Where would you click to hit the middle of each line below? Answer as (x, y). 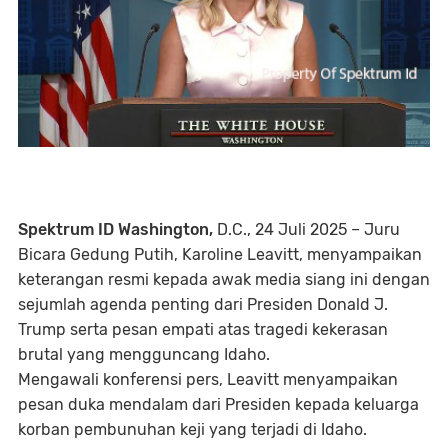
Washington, (165, 229)
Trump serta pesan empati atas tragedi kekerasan (203, 329)
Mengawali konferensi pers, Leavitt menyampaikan (208, 379)
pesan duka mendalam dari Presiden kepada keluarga (218, 404)
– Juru (373, 229)
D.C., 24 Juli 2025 (280, 229)
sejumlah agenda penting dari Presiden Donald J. (203, 304)
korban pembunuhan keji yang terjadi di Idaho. (192, 429)
